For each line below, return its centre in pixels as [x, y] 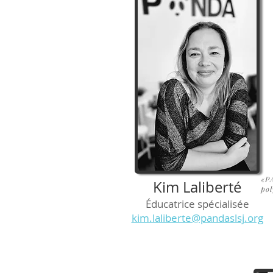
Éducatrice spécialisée [197, 204]
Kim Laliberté [197, 187]
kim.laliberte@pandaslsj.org [197, 218]
